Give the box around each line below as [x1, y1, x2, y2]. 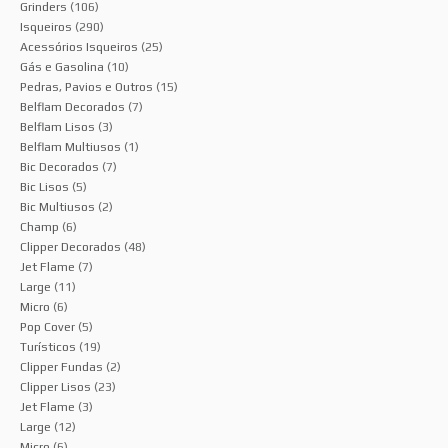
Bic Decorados [20, 160, 99, 174]
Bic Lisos [20, 180, 69, 194]
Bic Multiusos [20, 200, 95, 214]
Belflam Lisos [20, 120, 95, 134]
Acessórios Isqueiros [20, 40, 138, 54]
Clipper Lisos [20, 380, 91, 394]
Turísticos [20, 340, 76, 354]
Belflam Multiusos [20, 140, 121, 154]
